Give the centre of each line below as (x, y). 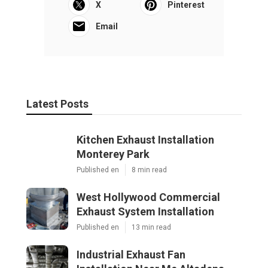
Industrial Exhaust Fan (131, 255)
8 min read (149, 170)
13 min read (151, 228)
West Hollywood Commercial (148, 197)
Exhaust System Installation (145, 212)
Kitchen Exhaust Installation (145, 140)
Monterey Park (113, 154)
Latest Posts (57, 104)
